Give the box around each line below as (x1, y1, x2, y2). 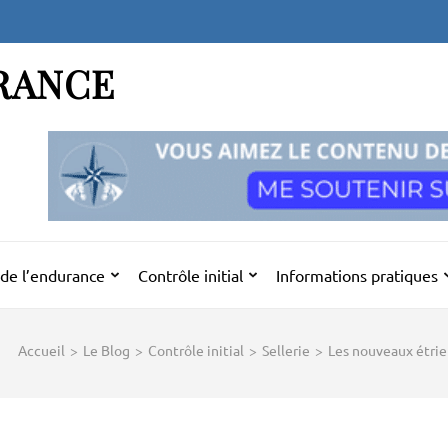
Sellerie (262, 341, 310, 359)
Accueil (18, 341, 65, 359)
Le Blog (83, 341, 130, 359)
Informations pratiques (276, 265, 438, 285)
